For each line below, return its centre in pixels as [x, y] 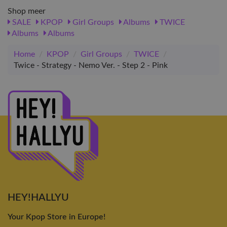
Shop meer [27, 11]
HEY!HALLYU [38, 197]
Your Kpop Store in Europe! [56, 217]
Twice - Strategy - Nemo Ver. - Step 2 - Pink [91, 66]
